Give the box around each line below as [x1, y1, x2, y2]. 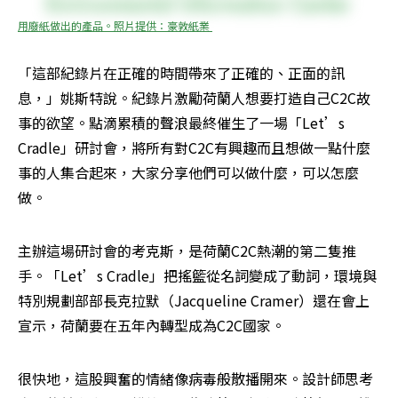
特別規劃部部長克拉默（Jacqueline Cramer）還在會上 [18, 290, 370, 312]
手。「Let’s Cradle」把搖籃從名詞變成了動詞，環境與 [18, 265, 377, 287]
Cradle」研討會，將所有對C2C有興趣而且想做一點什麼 [18, 137, 370, 159]
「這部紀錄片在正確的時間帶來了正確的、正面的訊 [18, 62, 345, 84]
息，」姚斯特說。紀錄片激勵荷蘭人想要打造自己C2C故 [18, 87, 370, 109]
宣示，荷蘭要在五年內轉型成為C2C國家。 [18, 314, 289, 337]
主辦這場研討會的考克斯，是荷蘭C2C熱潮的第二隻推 [18, 240, 356, 262]
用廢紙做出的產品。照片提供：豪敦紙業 [18, 18, 212, 34]
